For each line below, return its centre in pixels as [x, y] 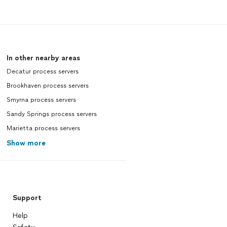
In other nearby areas [43, 58]
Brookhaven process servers [47, 86]
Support [27, 198]
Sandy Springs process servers [51, 114]
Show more [26, 143]
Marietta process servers [43, 128]
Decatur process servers [42, 72]
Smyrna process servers [41, 100]
